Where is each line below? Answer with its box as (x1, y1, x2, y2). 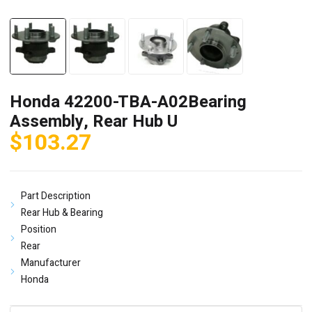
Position (21, 221, 56, 237)
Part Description (21, 188, 91, 203)
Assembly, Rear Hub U (10, 109, 178, 134)
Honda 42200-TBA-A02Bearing (10, 89, 247, 114)
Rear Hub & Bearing (21, 205, 103, 220)
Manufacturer (21, 255, 81, 270)
